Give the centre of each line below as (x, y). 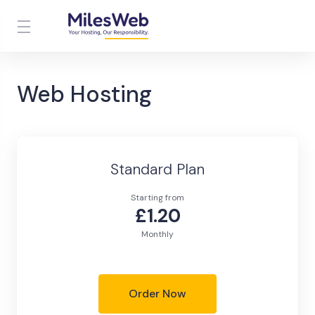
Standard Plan (157, 169)
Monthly (157, 234)
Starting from (157, 198)
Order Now (157, 294)
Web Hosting (84, 94)
